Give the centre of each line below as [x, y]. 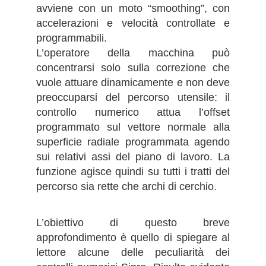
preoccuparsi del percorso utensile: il [133, 98]
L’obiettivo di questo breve [133, 222]
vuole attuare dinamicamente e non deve [133, 83]
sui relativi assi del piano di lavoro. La [133, 157]
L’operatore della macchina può [133, 53]
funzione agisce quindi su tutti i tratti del [133, 172]
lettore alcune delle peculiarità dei [133, 252]
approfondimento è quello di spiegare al [133, 237]
